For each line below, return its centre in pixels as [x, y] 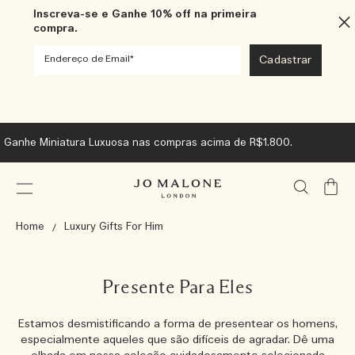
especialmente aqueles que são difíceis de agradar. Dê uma [177, 340]
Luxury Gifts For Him [114, 227]
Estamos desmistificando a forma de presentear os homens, [177, 324]
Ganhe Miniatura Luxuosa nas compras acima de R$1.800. [148, 143]
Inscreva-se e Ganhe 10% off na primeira [145, 15]
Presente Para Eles [177, 288]
